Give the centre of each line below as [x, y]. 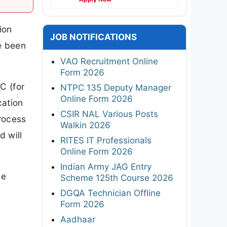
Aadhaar [78, 219]
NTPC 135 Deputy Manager [116, 87]
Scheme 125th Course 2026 [117, 178]
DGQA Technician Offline [110, 193]
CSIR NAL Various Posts [109, 114]
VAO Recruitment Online [109, 61]
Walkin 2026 [85, 125]
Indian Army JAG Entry [106, 166]
